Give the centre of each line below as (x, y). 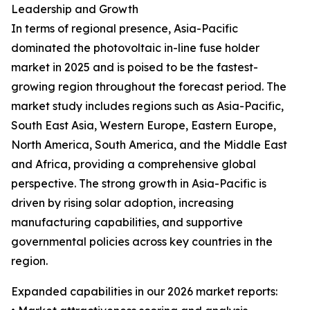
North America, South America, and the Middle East (149, 145)
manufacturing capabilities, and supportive (127, 222)
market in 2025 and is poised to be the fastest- (135, 67)
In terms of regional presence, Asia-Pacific (125, 29)
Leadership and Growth (75, 9)
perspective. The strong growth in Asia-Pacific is (139, 184)
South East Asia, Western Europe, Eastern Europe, (144, 126)
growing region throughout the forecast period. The (149, 87)
